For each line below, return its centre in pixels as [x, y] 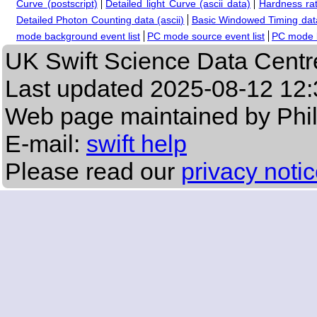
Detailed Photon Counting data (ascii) [100, 20]
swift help [137, 144]
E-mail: [46, 144]
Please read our [93, 172]
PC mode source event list [206, 36]
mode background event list [78, 36]
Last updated [77, 89]
